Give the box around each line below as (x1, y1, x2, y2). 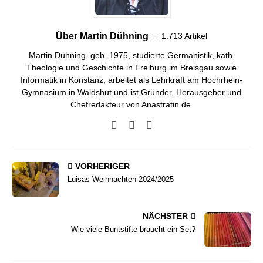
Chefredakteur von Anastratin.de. (70, 99, 193, 109)
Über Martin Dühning (56, 31, 149, 41)
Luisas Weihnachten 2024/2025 (68, 174, 174, 184)
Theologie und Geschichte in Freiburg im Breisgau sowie (26, 62, 237, 72)
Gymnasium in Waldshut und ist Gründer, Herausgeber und (22, 87, 241, 97)
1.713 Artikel (161, 31, 207, 41)
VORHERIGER (75, 161, 130, 171)
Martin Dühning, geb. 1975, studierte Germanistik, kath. (28, 50, 235, 60)
